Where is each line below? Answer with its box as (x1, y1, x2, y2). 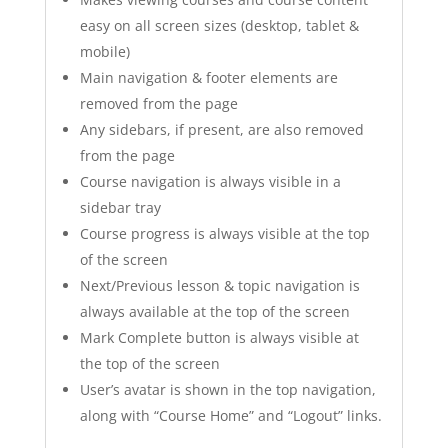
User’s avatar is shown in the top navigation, (79, 380, 376, 400)
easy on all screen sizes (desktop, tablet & (79, 16, 359, 36)
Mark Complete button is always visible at (79, 328, 359, 348)
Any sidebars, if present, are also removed (79, 120, 364, 140)
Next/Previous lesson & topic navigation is (79, 276, 360, 296)
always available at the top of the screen (79, 302, 350, 322)
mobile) (79, 42, 130, 62)
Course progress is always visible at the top (79, 224, 370, 244)
